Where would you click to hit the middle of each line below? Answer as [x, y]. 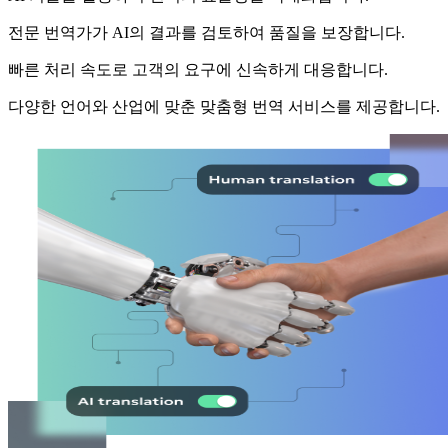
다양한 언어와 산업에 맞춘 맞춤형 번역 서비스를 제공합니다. [224, 107]
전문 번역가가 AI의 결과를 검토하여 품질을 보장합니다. [206, 33]
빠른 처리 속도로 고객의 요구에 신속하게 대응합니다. [198, 70]
